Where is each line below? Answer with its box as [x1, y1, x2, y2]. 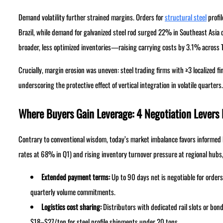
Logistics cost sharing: [41, 201, 102, 213]
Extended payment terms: [41, 171, 110, 183]
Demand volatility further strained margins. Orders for [18, 11, 165, 23]
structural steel [164, 11, 207, 23]
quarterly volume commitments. [30, 186, 115, 198]
